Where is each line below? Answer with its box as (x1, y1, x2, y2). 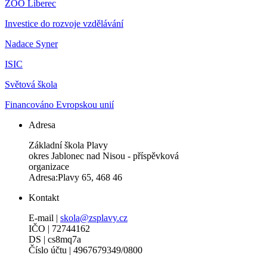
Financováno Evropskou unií (5, 100, 114, 110)
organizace (29, 162, 69, 172)
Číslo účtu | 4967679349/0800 (29, 245, 142, 256)
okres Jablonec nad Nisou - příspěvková (29, 151, 179, 162)
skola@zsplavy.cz (60, 213, 128, 223)
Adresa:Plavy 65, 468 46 (29, 172, 122, 183)
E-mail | (29, 213, 60, 223)
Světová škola (5, 79, 57, 90)
